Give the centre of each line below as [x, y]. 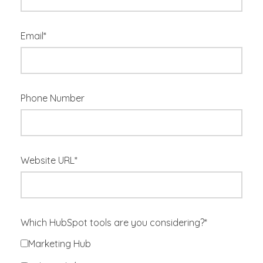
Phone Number [53, 98]
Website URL [48, 161]
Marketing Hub [60, 244]
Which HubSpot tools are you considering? [112, 223]
